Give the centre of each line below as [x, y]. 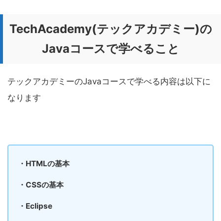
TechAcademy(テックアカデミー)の [110, 29]
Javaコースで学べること [110, 49]
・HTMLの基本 [44, 164]
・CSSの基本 [41, 185]
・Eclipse [35, 206]
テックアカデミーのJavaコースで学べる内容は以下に [109, 82]
